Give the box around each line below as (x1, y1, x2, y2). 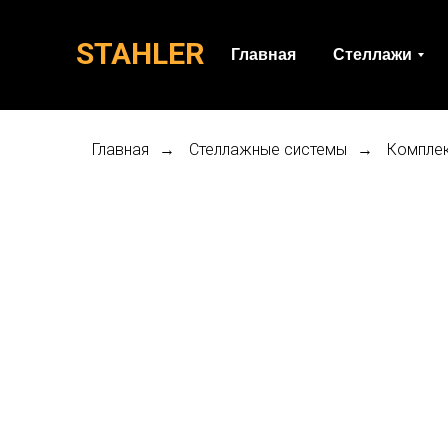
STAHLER (76, 36, 204, 71)
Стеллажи (332, 45, 412, 63)
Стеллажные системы (189, 140, 347, 159)
